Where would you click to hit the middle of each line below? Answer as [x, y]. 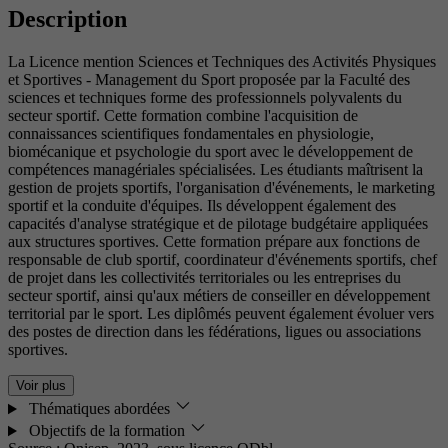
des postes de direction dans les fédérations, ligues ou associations [214, 332]
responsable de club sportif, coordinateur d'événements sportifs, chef [222, 260]
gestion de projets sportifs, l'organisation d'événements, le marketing [221, 188]
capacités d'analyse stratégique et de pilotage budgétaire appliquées [218, 224]
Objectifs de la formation [106, 431]
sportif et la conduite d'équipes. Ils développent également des [202, 206]
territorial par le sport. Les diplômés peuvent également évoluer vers [221, 314]
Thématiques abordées [99, 409]
